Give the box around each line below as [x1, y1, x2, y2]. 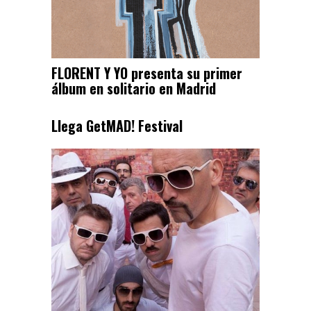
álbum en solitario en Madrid [51, 77, 216, 99]
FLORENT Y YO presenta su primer [51, 62, 242, 83]
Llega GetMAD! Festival [51, 115, 183, 136]
